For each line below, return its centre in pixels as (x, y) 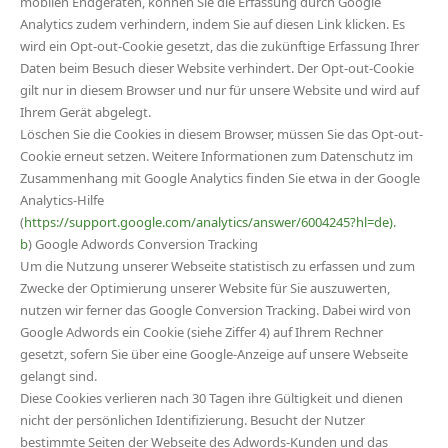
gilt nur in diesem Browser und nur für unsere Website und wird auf (219, 90)
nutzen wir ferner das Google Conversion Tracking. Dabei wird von (215, 310)
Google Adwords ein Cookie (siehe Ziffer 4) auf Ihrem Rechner (201, 332)
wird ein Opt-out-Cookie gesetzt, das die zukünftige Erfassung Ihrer (219, 46)
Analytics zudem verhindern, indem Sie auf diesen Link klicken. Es (212, 24)
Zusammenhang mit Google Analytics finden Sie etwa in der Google (220, 178)
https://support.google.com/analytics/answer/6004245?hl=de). (210, 222)
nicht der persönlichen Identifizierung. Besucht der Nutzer (192, 420)
